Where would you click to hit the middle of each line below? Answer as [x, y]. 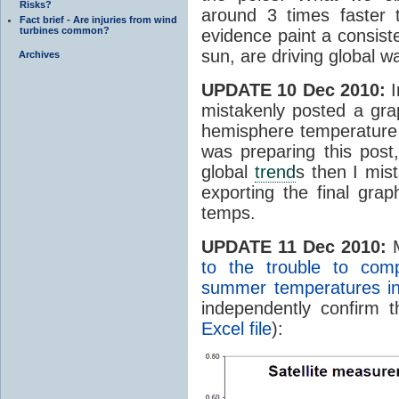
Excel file [236, 328]
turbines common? [65, 30]
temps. [228, 212]
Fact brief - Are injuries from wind [98, 19]
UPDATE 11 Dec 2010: [294, 246]
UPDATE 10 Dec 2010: [293, 90]
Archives [39, 54]
